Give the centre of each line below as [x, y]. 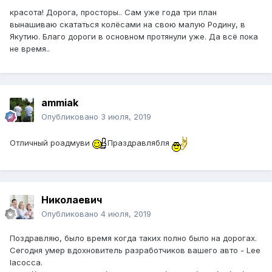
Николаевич [72, 200]
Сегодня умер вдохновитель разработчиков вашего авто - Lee [135, 250]
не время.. [30, 49]
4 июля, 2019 [126, 214]
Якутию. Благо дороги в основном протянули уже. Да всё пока [134, 37]
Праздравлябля [140, 142]
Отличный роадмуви [51, 142]
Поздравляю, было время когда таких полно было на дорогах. [133, 238]
